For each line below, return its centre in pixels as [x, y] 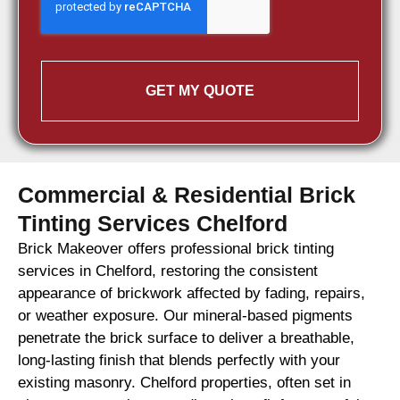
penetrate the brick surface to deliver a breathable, [186, 338]
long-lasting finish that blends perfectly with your [179, 361]
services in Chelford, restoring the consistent [168, 271]
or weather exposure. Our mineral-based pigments [185, 316]
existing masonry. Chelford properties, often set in [184, 383]
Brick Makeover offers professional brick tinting [176, 249]
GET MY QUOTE [200, 91]
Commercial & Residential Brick [187, 195]
